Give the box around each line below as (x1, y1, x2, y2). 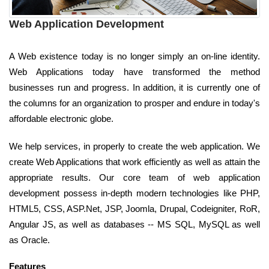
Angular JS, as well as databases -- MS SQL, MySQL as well (9, 219, 260, 229)
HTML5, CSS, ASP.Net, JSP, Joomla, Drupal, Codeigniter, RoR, (9, 203, 260, 214)
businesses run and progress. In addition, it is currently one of (9, 82, 260, 92)
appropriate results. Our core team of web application (9, 172, 260, 183)
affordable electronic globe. (9, 113, 113, 124)
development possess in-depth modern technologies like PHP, (9, 187, 260, 198)
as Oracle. (9, 234, 50, 245)
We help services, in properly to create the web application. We (9, 141, 260, 151)
